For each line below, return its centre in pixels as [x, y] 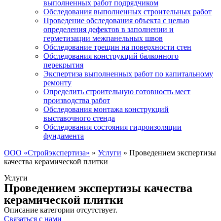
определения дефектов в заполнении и [109, 29]
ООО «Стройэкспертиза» [47, 153]
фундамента [64, 136]
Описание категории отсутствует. [61, 210]
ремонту [57, 83]
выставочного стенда [79, 118]
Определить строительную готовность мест [117, 92]
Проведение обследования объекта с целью [116, 20]
